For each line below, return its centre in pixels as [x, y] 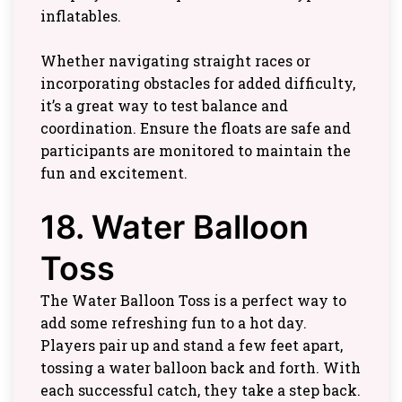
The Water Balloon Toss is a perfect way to [193, 300]
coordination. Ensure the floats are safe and [196, 128]
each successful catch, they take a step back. [201, 390]
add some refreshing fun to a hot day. [174, 323]
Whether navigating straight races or [175, 61]
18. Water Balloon [175, 227]
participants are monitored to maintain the [196, 150]
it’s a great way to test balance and [164, 105]
